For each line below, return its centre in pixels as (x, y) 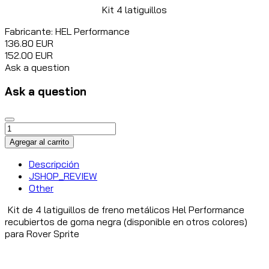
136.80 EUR (29, 43)
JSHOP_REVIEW (63, 176)
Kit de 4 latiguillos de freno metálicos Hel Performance (126, 210)
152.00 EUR (29, 55)
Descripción (54, 164)
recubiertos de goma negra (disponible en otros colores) (126, 222)
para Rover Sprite (42, 234)
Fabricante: (30, 31)
